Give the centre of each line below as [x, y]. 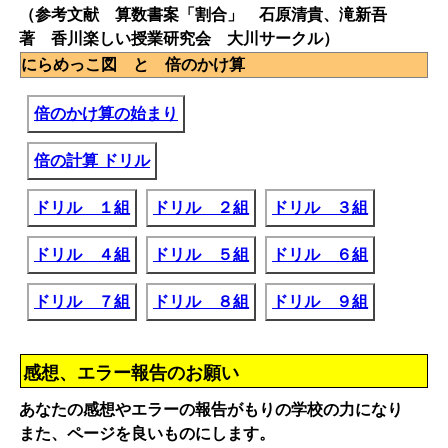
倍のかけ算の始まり [106, 113]
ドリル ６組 [320, 254]
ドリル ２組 [201, 207]
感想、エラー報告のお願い [131, 373]
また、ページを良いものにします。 [147, 433]
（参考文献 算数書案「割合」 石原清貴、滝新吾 [211, 14]
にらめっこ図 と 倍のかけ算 [133, 64]
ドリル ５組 [201, 254]
